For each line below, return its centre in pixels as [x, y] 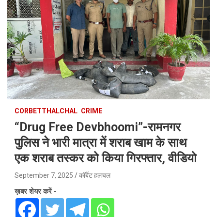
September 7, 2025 [44, 175]
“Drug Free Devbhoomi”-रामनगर [98, 127]
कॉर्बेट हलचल [95, 175]
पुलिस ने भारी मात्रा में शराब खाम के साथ [101, 142]
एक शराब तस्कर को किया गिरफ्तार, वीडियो [106, 158]
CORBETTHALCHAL [46, 111]
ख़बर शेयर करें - [36, 191]
